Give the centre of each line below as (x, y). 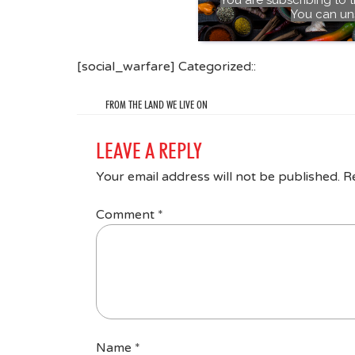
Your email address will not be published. (218, 176)
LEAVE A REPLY (149, 150)
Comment (127, 214)
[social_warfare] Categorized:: (166, 66)
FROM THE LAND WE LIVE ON (156, 104)
